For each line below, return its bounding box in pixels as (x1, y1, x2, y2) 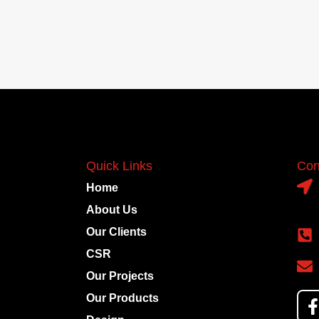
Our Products (86, 292, 159, 305)
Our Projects (86, 270, 155, 283)
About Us (86, 204, 138, 216)
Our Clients (86, 226, 147, 239)
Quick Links (86, 159, 153, 174)
